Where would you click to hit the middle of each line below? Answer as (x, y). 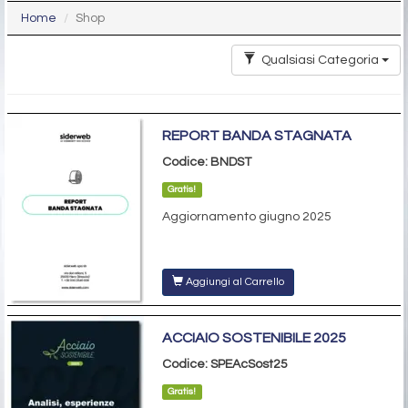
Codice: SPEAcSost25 (225, 364)
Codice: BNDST (207, 162)
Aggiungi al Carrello (234, 281)
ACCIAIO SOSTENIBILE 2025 (254, 337)
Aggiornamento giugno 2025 (247, 216)
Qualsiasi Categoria (321, 60)
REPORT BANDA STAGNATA (257, 135)
